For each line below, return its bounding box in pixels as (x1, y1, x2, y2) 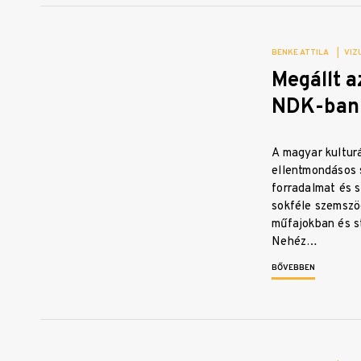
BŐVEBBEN (272, 263, 316, 274)
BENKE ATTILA (272, 48, 330, 59)
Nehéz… (272, 234, 318, 251)
